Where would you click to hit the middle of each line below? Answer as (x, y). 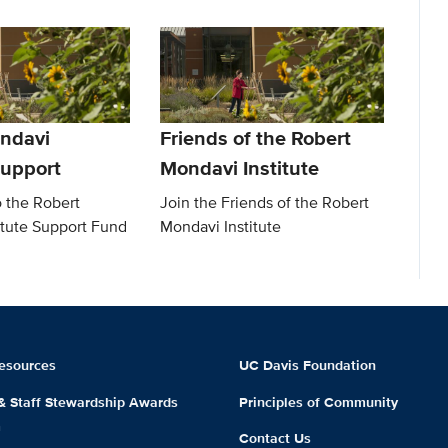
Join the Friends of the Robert (265, 202)
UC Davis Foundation (307, 364)
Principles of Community (318, 401)
